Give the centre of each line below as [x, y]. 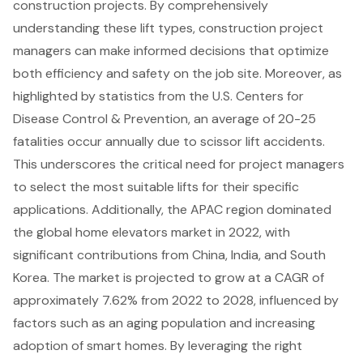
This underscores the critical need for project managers [179, 164]
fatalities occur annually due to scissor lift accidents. [169, 141]
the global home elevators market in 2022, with [152, 232]
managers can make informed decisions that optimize [171, 50]
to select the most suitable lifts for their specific [156, 186]
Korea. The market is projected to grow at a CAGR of [169, 277]
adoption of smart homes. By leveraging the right [158, 345]
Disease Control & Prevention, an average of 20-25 [164, 118]
